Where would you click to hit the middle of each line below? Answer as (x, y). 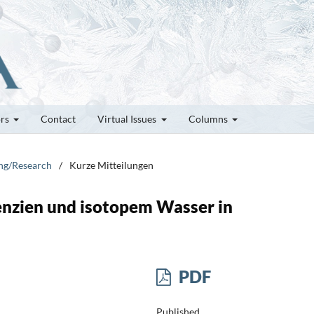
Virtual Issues (128, 118)
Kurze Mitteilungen (111, 165)
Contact (58, 118)
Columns (209, 118)
